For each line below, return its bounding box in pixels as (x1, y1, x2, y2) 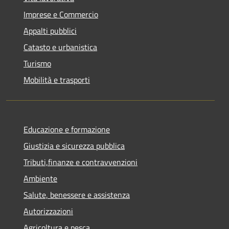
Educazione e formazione (24, 123, 110, 135)
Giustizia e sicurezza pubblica (24, 139, 125, 152)
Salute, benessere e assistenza (24, 188, 130, 201)
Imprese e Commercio (24, 8, 98, 20)
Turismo (24, 57, 51, 70)
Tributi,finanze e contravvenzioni (24, 155, 138, 168)
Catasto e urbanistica (24, 40, 97, 53)
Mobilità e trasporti (24, 73, 90, 86)
